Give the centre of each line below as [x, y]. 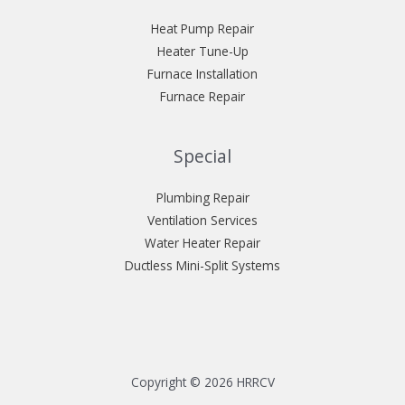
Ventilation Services [202, 221]
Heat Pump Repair [202, 28]
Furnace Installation [202, 73]
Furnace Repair [202, 96]
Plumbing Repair [202, 198]
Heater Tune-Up [202, 51]
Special [202, 156]
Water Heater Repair [202, 243]
